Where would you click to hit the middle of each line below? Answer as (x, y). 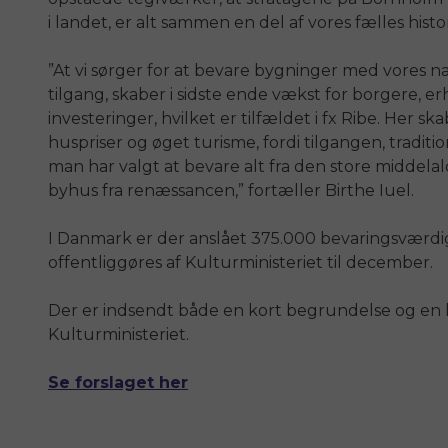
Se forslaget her (118, 383)
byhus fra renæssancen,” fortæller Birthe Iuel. (231, 191)
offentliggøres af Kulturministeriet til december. (240, 263)
